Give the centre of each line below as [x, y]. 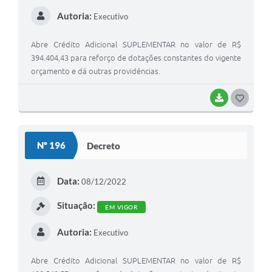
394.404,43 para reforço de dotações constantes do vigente [136, 58]
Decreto [104, 145]
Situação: [76, 206]
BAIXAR [241, 98]
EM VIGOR [121, 207]
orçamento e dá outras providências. [96, 71]
